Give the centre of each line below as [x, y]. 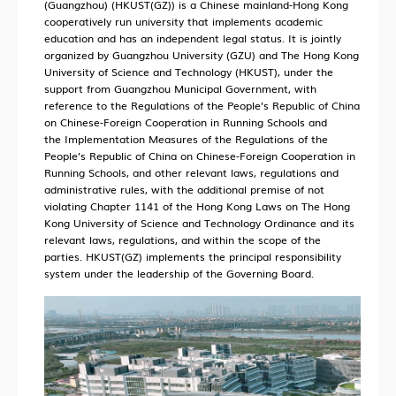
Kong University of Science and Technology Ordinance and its [199, 223]
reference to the [88, 105]
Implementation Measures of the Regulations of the [196, 139]
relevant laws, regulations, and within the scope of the [183, 240]
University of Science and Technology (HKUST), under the [189, 72]
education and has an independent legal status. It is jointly [193, 38]
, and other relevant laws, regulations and [232, 172]
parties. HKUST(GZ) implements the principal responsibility [193, 256]
